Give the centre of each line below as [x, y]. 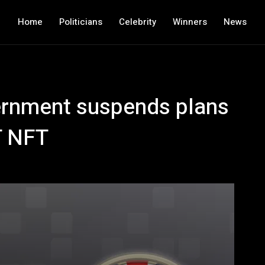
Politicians [81, 22]
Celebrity [138, 22]
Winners [190, 22]
